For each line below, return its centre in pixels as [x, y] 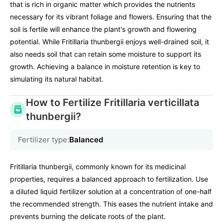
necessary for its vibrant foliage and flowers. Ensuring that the [111, 16]
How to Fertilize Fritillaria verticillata [112, 102]
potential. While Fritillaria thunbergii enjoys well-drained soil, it [110, 41]
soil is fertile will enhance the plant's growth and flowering [103, 29]
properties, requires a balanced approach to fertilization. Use [109, 179]
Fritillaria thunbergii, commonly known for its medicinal [98, 166]
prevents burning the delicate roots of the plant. [88, 216]
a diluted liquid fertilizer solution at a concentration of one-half [111, 191]
